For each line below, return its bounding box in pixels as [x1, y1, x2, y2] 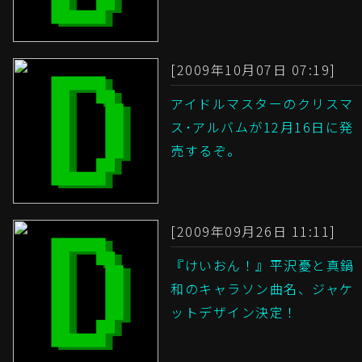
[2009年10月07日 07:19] [170, 60, 336, 80]
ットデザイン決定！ [170, 302, 298, 322]
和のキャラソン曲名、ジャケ [170, 279, 354, 299]
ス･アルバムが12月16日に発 [170, 117, 354, 137]
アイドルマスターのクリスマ [170, 94, 354, 114]
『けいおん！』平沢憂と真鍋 [170, 255, 355, 276]
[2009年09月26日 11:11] [170, 221, 336, 242]
